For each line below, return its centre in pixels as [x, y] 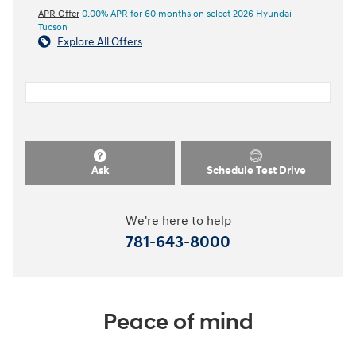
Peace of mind [178, 322]
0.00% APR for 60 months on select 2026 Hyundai [186, 14]
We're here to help [178, 221]
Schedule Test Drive [256, 170]
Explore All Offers [100, 42]
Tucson [53, 28]
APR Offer [59, 14]
